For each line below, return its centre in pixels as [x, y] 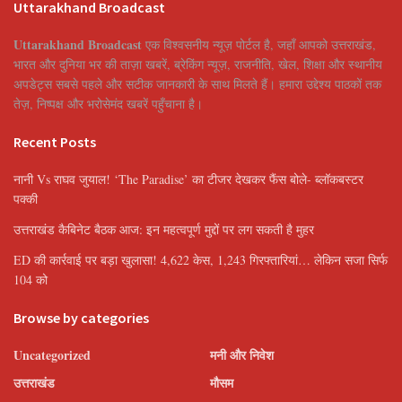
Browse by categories [81, 318]
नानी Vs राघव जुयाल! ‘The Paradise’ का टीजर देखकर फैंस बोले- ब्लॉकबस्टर [188, 179]
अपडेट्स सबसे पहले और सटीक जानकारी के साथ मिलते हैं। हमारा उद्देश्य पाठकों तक [197, 84]
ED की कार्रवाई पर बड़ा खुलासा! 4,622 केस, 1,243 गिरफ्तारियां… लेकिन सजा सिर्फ [201, 260]
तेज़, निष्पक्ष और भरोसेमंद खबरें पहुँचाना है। [108, 104]
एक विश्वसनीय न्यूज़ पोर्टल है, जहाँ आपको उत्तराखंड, [259, 45]
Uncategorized [52, 355]
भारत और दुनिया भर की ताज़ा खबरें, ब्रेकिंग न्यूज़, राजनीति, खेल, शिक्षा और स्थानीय [198, 65]
